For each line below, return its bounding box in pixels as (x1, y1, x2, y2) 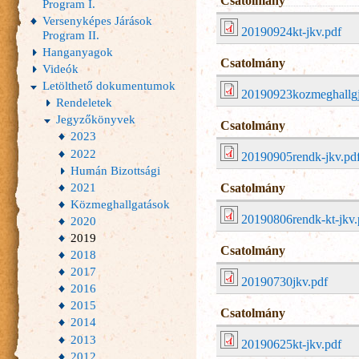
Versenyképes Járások (42, 13, 152, 27)
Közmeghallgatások (71, 196, 171, 211)
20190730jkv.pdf (241, 275, 328, 288)
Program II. (42, 27, 99, 42)
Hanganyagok (42, 44, 113, 58)
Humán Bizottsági (71, 163, 161, 177)
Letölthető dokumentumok (42, 79, 175, 93)
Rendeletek (56, 95, 113, 110)
